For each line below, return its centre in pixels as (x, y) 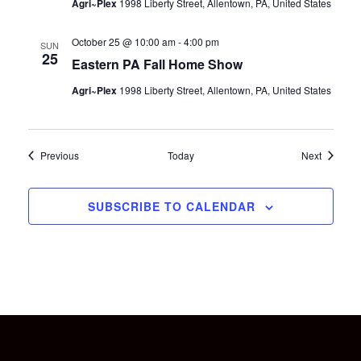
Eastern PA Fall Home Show (157, 64)
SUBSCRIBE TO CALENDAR (172, 206)
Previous (59, 155)
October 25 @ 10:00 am (123, 41)
